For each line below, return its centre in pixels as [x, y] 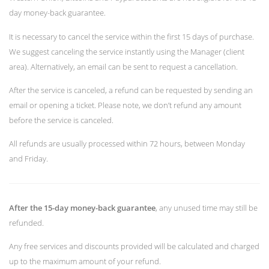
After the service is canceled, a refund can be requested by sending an [131, 90]
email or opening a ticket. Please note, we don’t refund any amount [125, 105]
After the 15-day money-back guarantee [82, 207]
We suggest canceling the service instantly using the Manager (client [127, 51]
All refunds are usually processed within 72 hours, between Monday [127, 143]
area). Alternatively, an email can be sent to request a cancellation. [123, 66]
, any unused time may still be [207, 207]
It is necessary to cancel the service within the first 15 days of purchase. [131, 36]
